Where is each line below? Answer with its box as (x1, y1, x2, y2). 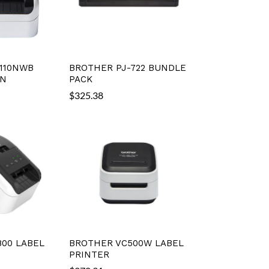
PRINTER (68, 249, 109, 260)
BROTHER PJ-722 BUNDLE (68, 62, 186, 73)
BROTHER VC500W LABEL (68, 237, 184, 249)
